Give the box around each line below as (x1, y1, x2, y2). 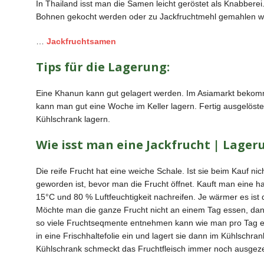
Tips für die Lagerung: (35, 59, 170, 75)
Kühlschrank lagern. (35, 114, 110, 124)
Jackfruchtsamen (46, 37, 116, 46)
